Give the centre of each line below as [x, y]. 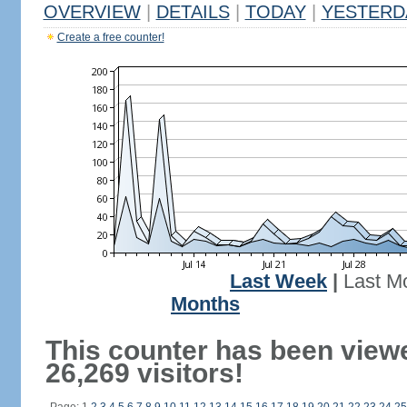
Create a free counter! [110, 37]
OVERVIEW [92, 12]
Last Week [278, 282]
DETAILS [193, 12]
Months [205, 304]
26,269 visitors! [144, 373]
